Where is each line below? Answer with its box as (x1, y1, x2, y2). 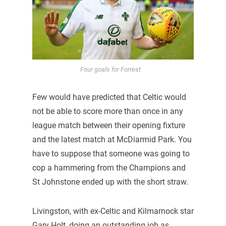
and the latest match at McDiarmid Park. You (32, 135, 192, 145)
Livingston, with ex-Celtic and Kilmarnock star (32, 206, 194, 216)
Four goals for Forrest (80, 66, 141, 74)
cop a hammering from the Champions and (32, 163, 186, 173)
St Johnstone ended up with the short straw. (32, 177, 188, 187)
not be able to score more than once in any (32, 106, 183, 117)
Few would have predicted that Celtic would (32, 92, 186, 102)
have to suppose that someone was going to (32, 149, 190, 159)
